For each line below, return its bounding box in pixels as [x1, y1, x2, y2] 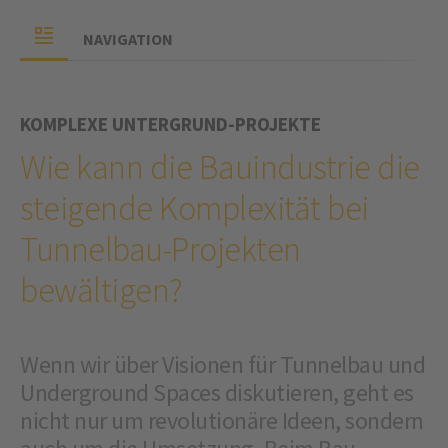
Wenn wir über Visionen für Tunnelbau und [20, 349, 425, 381]
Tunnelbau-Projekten [20, 228, 301, 271]
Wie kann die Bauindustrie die [20, 146, 420, 189]
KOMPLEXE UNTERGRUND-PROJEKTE [20, 112, 321, 137]
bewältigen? [20, 269, 183, 312]
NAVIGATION [83, 29, 173, 50]
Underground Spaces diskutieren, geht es [20, 377, 414, 409]
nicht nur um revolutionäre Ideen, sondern [20, 405, 424, 437]
